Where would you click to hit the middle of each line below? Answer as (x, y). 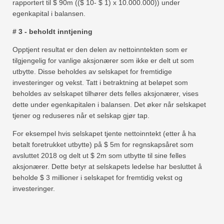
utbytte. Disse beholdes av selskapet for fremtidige (92, 71)
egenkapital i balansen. (49, 13)
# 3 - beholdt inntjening (52, 31)
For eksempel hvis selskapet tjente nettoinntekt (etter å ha (104, 133)
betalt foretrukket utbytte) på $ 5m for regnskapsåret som (103, 144)
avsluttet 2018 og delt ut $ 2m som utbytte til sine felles (99, 155)
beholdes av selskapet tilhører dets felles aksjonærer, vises (105, 93)
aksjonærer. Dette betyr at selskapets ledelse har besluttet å (107, 166)
